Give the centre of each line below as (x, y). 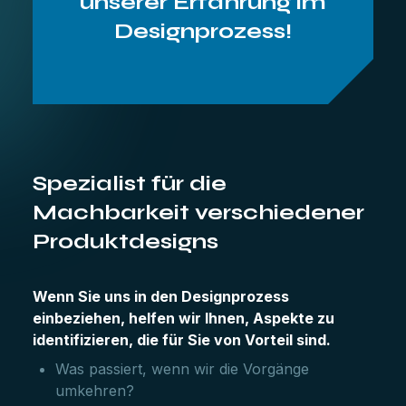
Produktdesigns (126, 242)
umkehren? (95, 391)
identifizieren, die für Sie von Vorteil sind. (182, 340)
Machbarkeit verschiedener (198, 213)
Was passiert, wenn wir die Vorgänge (182, 369)
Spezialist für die (130, 184)
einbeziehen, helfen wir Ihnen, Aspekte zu (184, 318)
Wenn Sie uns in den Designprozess (161, 296)
